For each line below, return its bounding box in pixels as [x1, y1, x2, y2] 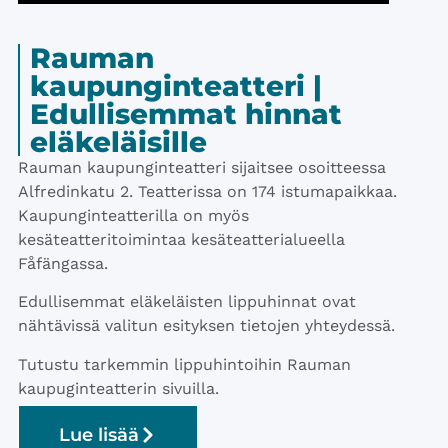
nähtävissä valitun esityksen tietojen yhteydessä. [18, 316, 395, 336]
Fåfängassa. [18, 253, 108, 273]
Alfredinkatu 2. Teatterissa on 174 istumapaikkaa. [18, 181, 397, 201]
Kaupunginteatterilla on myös [18, 205, 249, 225]
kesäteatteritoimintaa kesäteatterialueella [18, 229, 345, 249]
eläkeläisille [30, 124, 207, 159]
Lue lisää [59, 424, 139, 446]
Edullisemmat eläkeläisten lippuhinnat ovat [18, 292, 356, 312]
